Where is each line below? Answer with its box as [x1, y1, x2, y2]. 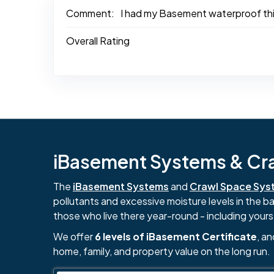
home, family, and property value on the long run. [53, 244, 270, 257]
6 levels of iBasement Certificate [95, 229, 257, 243]
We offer [53, 229, 95, 243]
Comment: [66, 6, 114, 20]
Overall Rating [66, 34, 130, 47]
